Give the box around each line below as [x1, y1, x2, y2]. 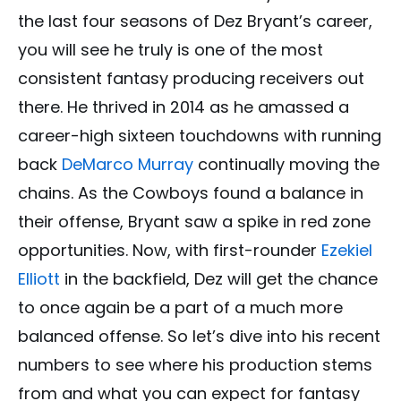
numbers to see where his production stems [18, 354, 372, 377]
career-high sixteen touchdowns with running [18, 124, 381, 148]
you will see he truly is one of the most [18, 38, 323, 62]
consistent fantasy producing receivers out [18, 67, 364, 90]
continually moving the [193, 153, 380, 176]
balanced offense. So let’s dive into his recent [18, 325, 380, 348]
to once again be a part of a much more [18, 296, 343, 320]
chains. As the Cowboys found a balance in [18, 182, 363, 205]
